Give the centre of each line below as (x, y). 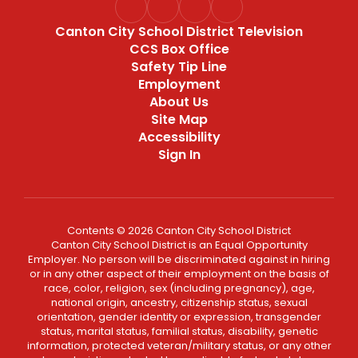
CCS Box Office (179, 49)
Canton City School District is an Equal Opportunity (179, 245)
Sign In (179, 155)
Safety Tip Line (179, 67)
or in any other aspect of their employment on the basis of (179, 274)
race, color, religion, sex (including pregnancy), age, (179, 288)
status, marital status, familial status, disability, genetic (179, 331)
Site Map (179, 119)
